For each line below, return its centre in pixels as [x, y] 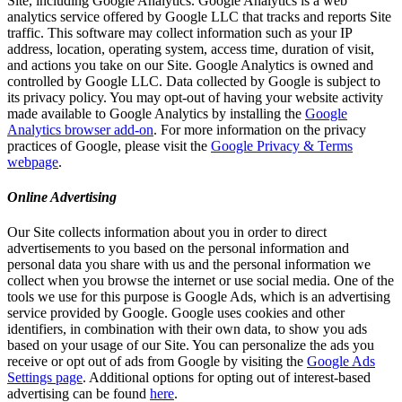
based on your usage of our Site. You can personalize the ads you [191, 345]
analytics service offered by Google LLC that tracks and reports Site [199, 16]
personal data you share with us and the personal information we [189, 265]
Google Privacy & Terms [282, 145]
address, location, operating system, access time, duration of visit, [191, 48]
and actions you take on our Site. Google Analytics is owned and [190, 65]
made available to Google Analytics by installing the [154, 113]
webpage [33, 162]
